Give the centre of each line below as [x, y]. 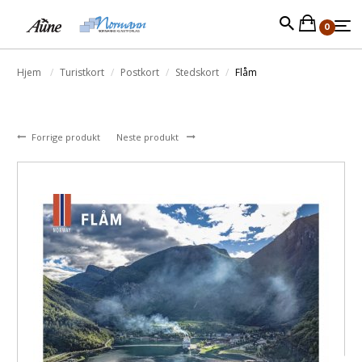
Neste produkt [149, 137]
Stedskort [197, 72]
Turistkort [82, 72]
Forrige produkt [67, 137]
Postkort [140, 72]
